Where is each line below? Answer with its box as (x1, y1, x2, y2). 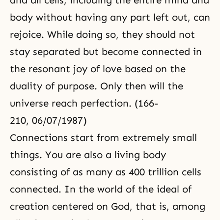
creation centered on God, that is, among (10, 200, 205, 212)
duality (10, 80, 42, 92)
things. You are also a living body (10, 149, 166, 161)
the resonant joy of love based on (10, 63, 170, 75)
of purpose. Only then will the (42, 80, 183, 92)
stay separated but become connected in (10, 46, 202, 57)
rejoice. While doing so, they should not (10, 28, 195, 40)
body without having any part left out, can (10, 11, 210, 23)
